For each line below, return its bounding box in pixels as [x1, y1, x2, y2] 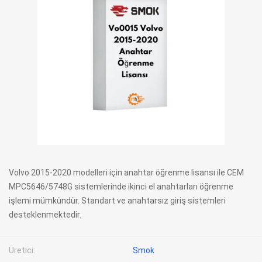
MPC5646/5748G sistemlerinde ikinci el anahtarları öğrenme [9, 182, 233, 191]
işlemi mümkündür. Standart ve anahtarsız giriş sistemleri [9, 196, 226, 205]
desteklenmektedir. [9, 210, 81, 219]
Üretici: [9, 246, 35, 255]
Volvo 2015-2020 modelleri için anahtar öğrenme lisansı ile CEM [9, 168, 244, 177]
